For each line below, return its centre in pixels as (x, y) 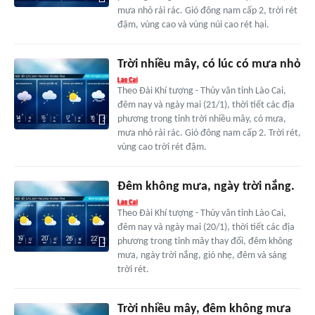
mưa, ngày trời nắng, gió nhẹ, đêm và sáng (202, 256)
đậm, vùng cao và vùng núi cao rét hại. (193, 25)
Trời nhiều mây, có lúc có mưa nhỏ (209, 65)
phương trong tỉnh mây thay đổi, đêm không (205, 242)
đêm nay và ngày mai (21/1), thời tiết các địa (206, 105)
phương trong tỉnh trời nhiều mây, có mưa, (201, 120)
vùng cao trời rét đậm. (162, 148)
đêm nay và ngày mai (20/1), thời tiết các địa (206, 228)
